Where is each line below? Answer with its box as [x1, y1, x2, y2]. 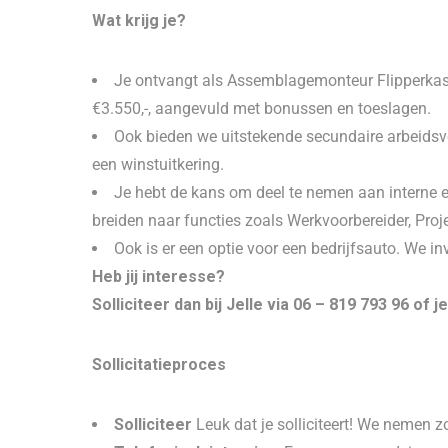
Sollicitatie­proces [92, 355, 226, 374]
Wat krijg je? [92, 11, 186, 30]
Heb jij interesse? [92, 267, 225, 286]
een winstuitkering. [92, 155, 224, 174]
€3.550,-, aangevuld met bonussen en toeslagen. [92, 99, 431, 118]
